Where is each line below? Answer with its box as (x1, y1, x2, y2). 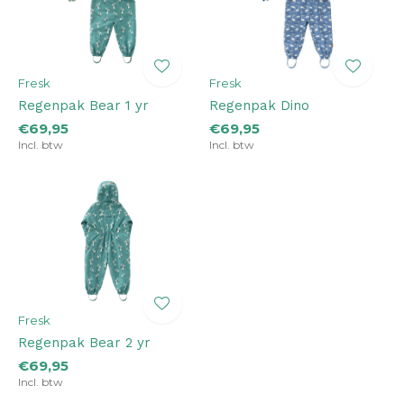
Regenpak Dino (208, 96, 309, 114)
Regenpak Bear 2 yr (18, 334, 151, 351)
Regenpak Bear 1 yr (18, 96, 149, 114)
